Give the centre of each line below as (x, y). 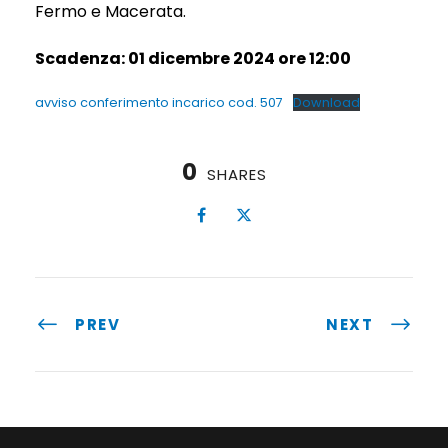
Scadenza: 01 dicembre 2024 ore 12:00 (193, 58)
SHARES (236, 174)
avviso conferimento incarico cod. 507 (159, 102)
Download (326, 102)
